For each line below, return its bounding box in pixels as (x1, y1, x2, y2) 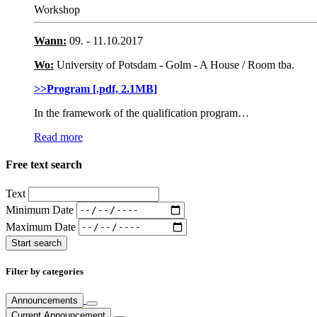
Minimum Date (6, 203, 76, 216)
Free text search (6, 158, 82, 171)
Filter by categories (6, 265, 83, 277)
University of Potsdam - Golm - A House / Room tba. (54, 59, 294, 71)
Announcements (11, 294, 78, 306)
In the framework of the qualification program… (34, 107, 249, 120)
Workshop (34, 4, 80, 16)
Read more (34, 131, 83, 144)
